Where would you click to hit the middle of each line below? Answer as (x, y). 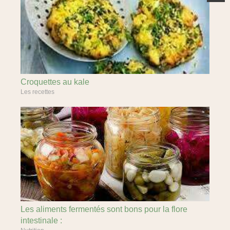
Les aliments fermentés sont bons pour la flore (104, 209)
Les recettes (37, 92)
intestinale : (41, 221)
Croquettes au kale (55, 82)
